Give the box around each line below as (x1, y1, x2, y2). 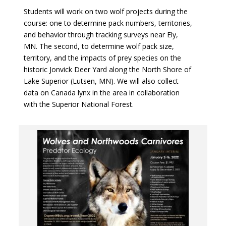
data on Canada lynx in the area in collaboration (23, 87, 180, 97)
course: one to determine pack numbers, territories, (23, 18, 192, 28)
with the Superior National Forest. (23, 99, 134, 109)
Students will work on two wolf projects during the (23, 6, 188, 16)
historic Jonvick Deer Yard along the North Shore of (23, 64, 191, 74)
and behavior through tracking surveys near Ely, (23, 29, 178, 39)
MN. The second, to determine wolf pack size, (23, 41, 174, 51)
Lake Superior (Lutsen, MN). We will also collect (23, 76, 179, 86)
